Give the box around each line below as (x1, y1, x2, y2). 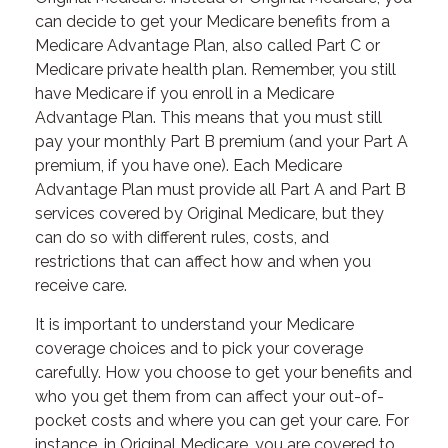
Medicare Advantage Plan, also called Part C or (35, 36, 380, 55)
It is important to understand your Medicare (35, 315, 354, 334)
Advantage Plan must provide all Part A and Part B (35, 180, 406, 199)
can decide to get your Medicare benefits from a (35, 12, 390, 31)
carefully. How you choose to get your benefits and (35, 363, 412, 382)
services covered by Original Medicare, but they (35, 204, 384, 223)
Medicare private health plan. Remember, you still (35, 60, 396, 79)
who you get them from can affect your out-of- (35, 387, 384, 406)
